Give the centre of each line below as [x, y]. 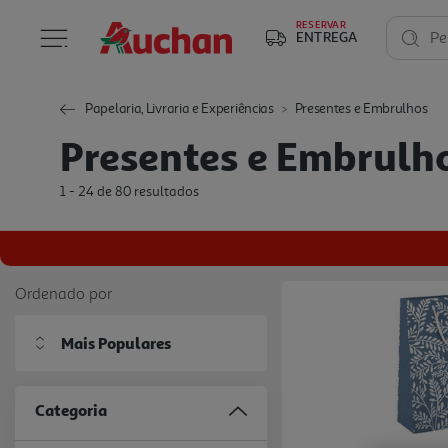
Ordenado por [63, 293]
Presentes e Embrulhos [361, 108]
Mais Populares [116, 343]
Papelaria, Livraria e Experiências [179, 108]
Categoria [71, 410]
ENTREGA [327, 36]
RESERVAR [321, 24]
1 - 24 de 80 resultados [129, 191]
